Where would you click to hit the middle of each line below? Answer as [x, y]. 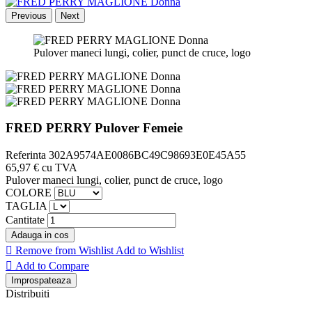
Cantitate [25, 219]
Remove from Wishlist [64, 250]
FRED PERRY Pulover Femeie [94, 128]
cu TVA [60, 167]
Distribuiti [28, 293]
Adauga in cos [40, 235]
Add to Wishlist [150, 250]
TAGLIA [26, 205]
